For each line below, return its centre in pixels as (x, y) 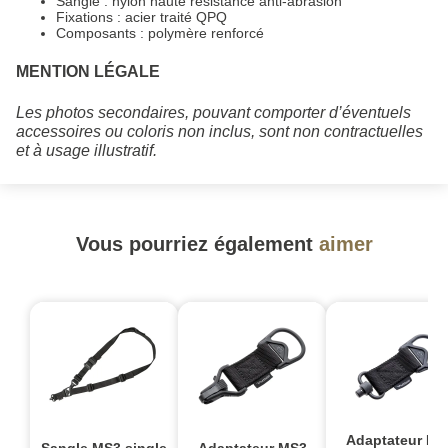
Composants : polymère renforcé (160, 33)
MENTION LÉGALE (88, 72)
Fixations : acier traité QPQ (141, 17)
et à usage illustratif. (86, 151)
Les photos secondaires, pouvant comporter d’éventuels (213, 113)
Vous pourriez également (197, 244)
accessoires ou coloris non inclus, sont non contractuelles (219, 132)
